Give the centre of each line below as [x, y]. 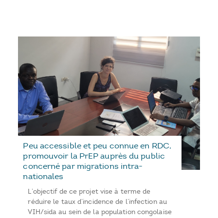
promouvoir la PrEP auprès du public [94, 155]
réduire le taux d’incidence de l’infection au [97, 201]
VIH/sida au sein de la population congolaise [100, 212]
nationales [43, 176]
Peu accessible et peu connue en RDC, [97, 145]
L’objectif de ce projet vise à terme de [89, 191]
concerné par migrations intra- [83, 166]
